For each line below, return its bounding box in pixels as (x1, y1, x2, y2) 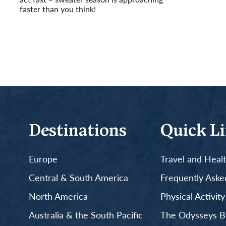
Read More (20, 12, 58, 24)
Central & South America (28, 171, 128, 185)
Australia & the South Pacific (28, 208, 143, 222)
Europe (28, 152, 58, 166)
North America (28, 189, 88, 203)
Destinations (28, 123, 127, 141)
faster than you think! (20, 3, 96, 15)
